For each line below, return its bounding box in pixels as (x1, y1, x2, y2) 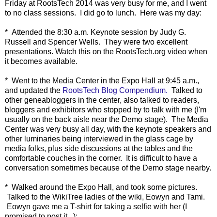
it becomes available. (5, 57, 77, 65)
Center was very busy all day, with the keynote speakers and (5, 124, 211, 133)
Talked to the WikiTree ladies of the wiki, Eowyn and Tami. (5, 192, 205, 201)
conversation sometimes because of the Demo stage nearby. (5, 163, 211, 172)
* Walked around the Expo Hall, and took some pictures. (5, 183, 197, 191)
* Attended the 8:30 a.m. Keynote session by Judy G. (5, 28, 186, 36)
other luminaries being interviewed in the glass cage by (5, 134, 193, 143)
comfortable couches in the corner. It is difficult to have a (5, 154, 197, 162)
